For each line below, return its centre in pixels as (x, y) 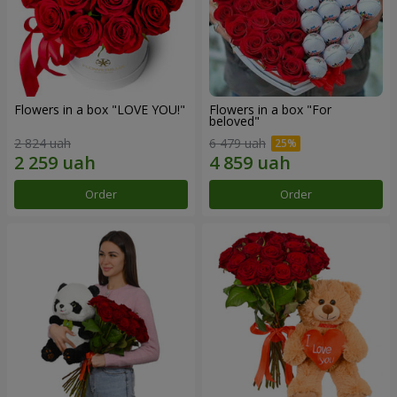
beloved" (234, 121)
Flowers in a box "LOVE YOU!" (100, 109)
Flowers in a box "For (270, 109)
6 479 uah (237, 144)
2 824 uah (43, 144)
